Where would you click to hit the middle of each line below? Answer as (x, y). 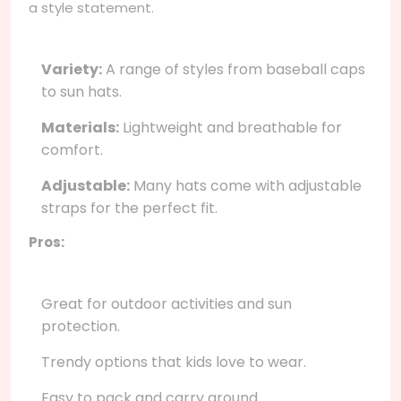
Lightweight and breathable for (230, 127)
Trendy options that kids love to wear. (174, 362)
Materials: (80, 127)
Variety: (72, 69)
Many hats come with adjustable (246, 185)
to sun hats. (81, 91)
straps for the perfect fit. (129, 208)
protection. (81, 326)
